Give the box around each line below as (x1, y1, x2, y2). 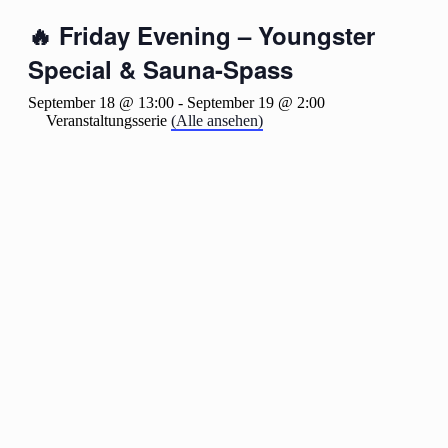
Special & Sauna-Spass (28, 52, 293, 86)
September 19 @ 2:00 (187, 94, 325, 111)
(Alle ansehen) (171, 112, 263, 129)
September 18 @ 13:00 (28, 94, 174, 111)
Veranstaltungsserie (46, 112, 171, 129)
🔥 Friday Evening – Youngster (28, 18, 375, 52)
